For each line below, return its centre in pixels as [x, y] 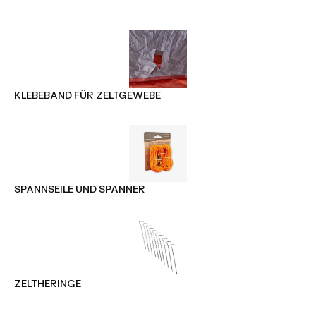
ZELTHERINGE [48, 283]
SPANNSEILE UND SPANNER [80, 189]
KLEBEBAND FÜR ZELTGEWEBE [87, 95]
